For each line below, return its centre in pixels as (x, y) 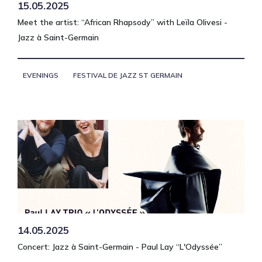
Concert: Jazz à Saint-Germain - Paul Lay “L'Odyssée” (120, 247)
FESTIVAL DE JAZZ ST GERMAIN (128, 75)
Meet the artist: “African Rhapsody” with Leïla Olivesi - (123, 23)
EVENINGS (41, 75)
